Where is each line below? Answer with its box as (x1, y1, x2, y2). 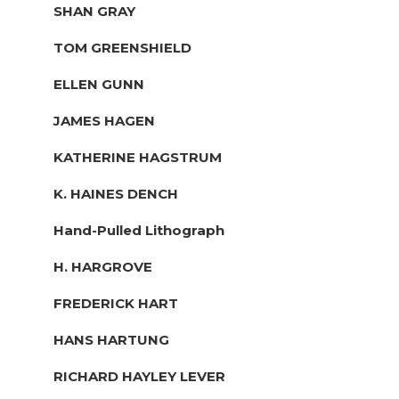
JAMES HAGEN (53, 111, 155, 129)
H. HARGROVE (53, 257, 152, 275)
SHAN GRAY (53, 2, 135, 20)
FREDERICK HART (53, 294, 178, 312)
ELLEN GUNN (53, 75, 144, 93)
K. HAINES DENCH (53, 184, 178, 202)
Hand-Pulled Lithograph (53, 221, 224, 239)
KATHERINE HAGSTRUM (53, 148, 222, 166)
